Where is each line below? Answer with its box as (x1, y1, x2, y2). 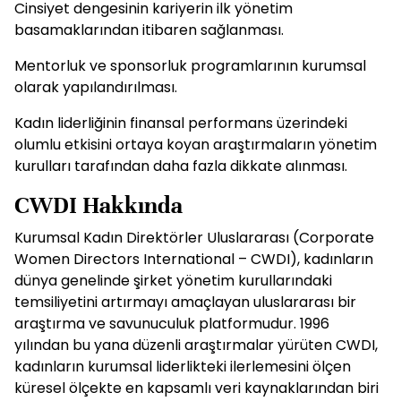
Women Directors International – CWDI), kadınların (14, 249, 373, 269)
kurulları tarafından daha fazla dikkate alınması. (14, 156, 347, 176)
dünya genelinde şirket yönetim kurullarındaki (14, 270, 332, 291)
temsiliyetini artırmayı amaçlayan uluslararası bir (14, 292, 356, 312)
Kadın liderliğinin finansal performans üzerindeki (14, 113, 347, 133)
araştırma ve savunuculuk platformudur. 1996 (14, 313, 329, 334)
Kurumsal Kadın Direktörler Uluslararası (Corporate (14, 227, 374, 248)
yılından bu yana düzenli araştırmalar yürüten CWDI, (14, 335, 378, 355)
